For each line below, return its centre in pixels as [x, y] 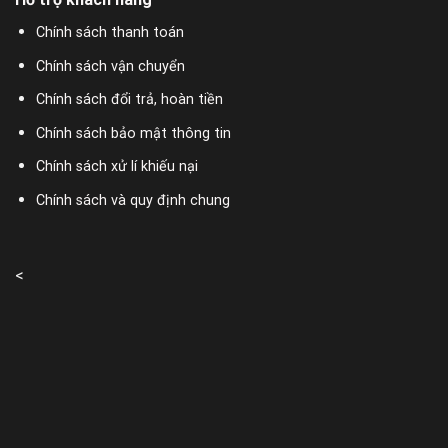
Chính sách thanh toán [109, 33]
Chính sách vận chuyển [110, 66]
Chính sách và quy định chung [132, 201]
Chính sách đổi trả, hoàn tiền [129, 100]
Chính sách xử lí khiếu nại [116, 167]
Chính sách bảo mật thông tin [133, 133]
